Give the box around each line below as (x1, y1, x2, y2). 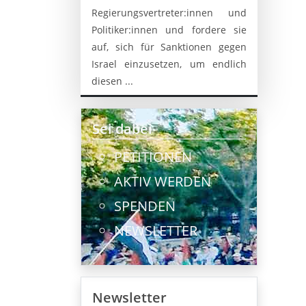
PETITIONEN (114, 147, 192, 166)
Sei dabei (92, 119, 152, 138)
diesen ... (92, 74, 133, 87)
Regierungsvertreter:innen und (92, 5, 247, 19)
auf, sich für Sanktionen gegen (92, 40, 247, 53)
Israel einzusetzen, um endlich (92, 57, 247, 70)
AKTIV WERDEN (114, 171, 211, 191)
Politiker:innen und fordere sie (92, 23, 247, 36)
